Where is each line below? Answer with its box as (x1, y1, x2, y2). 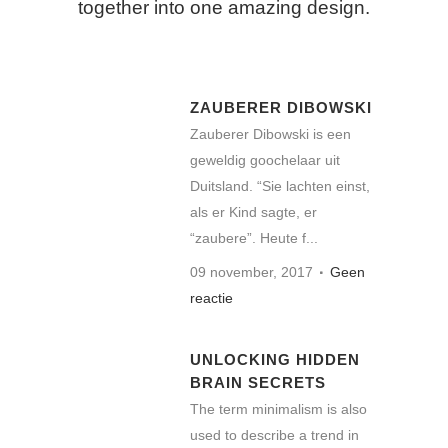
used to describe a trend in (190, 426, 359, 443)
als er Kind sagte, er (190, 203, 317, 220)
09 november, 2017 (190, 263, 313, 280)
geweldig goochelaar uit (190, 151, 340, 168)
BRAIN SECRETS (190, 373, 326, 391)
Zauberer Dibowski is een (190, 125, 351, 142)
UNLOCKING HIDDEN (190, 350, 360, 368)
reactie (190, 289, 233, 306)
